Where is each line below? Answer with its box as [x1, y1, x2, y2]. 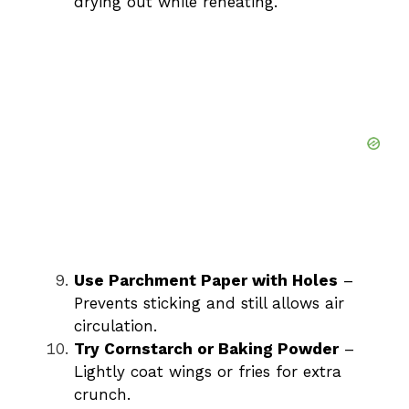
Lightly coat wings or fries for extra [74, 362, 341, 381]
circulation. [74, 316, 157, 335]
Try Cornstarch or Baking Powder [74, 339, 339, 358]
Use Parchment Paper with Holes [74, 270, 338, 289]
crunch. [74, 384, 131, 404]
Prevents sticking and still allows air [74, 293, 344, 312]
